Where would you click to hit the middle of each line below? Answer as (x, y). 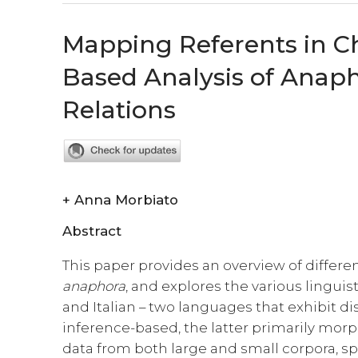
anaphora (94, 286)
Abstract (92, 231)
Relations (119, 110)
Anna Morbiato (127, 199)
